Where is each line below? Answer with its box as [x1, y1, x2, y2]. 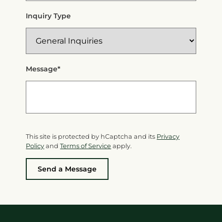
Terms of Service [60, 142, 111, 150]
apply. [111, 142, 132, 150]
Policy [26, 142, 45, 150]
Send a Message [38, 164, 97, 173]
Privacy [157, 132, 180, 140]
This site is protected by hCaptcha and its [26, 132, 157, 140]
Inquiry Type [26, 11, 71, 20]
